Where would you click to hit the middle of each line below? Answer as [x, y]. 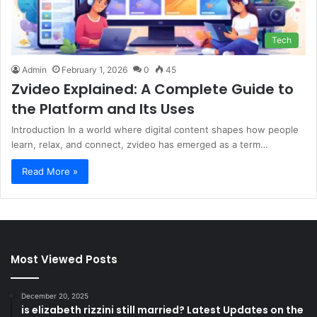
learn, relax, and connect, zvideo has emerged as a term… [140, 145]
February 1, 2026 [94, 70]
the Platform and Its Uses [103, 109]
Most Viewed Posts [64, 260]
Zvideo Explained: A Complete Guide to [152, 90]
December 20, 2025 [55, 296]
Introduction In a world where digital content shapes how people [155, 130]
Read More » [50, 172]
